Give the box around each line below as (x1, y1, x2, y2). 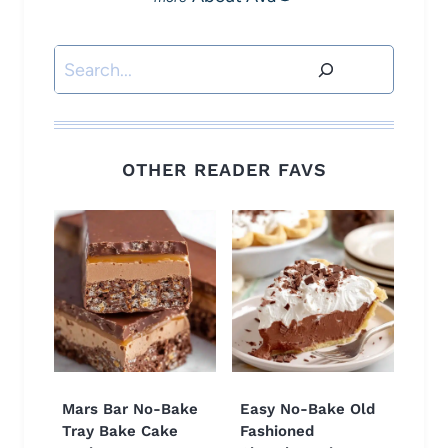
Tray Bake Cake (62, 421, 178, 440)
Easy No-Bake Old (240, 399, 375, 418)
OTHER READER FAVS (121, 158, 327, 180)
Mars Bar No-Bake (62, 399, 198, 418)
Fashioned (240, 421, 314, 440)
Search (53, 49, 109, 72)
